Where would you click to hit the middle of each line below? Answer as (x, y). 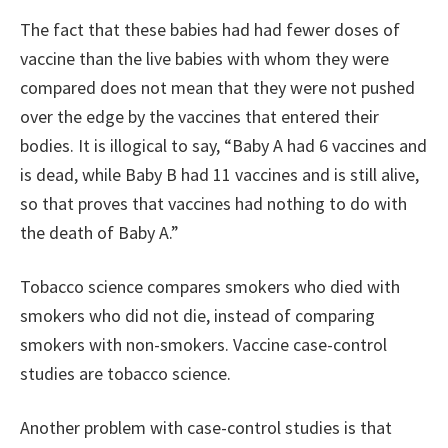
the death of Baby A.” (99, 233)
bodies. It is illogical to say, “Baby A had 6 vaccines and (223, 146)
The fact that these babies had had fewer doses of (210, 30)
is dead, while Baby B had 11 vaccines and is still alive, (219, 175)
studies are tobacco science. (125, 374)
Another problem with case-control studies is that (206, 428)
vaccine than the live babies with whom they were (204, 59)
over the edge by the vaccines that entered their (199, 117)
